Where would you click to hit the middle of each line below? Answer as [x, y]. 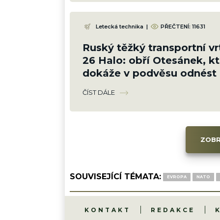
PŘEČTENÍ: [176, 26]
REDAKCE [173, 210]
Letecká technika [120, 26]
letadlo [101, 86]
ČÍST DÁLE [99, 93]
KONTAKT [108, 210]
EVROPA [177, 177]
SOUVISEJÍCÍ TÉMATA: [115, 177]
